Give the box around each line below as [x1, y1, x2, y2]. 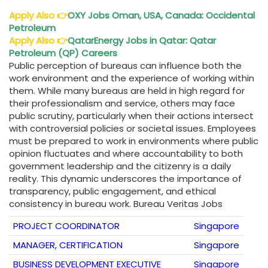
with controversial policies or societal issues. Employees [9, 122, 256, 135]
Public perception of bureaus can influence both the [9, 59, 242, 72]
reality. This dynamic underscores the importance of [9, 172, 242, 185]
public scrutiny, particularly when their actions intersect [9, 109, 254, 123]
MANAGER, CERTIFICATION [13, 239, 123, 252]
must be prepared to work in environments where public [9, 135, 258, 148]
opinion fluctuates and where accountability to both [9, 147, 243, 160]
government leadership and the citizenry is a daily [9, 160, 231, 173]
